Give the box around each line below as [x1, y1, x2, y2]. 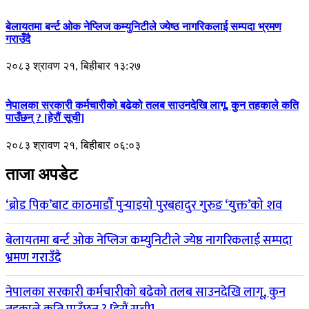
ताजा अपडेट [6, 165, 78, 183]
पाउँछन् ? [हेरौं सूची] [6, 112, 84, 124]
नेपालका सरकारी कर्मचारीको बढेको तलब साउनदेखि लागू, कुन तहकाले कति [6, 99, 299, 112]
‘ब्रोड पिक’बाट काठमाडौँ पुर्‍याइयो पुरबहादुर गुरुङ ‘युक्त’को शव [6, 195, 282, 217]
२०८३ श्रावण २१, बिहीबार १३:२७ [6, 60, 141, 72]
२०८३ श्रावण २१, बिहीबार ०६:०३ [6, 139, 141, 151]
